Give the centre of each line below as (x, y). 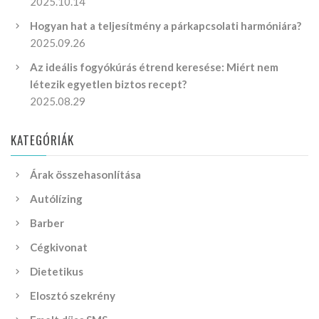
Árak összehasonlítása (85, 175)
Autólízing (56, 199)
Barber (47, 223)
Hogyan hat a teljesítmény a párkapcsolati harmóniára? (166, 26)
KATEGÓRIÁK (43, 140)
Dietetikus (57, 272)
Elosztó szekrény (73, 296)
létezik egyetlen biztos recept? (108, 84)
